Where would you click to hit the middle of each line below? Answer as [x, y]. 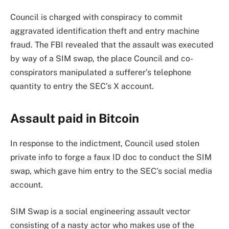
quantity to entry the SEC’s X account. [82, 86]
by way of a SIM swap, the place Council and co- [102, 58]
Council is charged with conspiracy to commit [96, 17]
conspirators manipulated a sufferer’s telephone [101, 72]
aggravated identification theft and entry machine [105, 31]
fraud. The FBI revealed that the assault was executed [112, 44]
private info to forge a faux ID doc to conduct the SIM [111, 157]
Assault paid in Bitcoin [75, 118]
